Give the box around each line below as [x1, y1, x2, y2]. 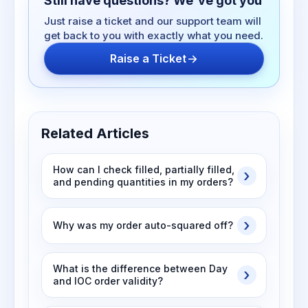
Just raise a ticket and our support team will [44, 14, 261, 27]
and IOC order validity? [53, 275, 163, 287]
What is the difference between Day [53, 263, 228, 274]
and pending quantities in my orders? [53, 176, 233, 188]
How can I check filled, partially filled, [53, 164, 234, 175]
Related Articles [41, 125, 149, 142]
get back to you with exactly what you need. [44, 29, 263, 42]
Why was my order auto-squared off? [53, 219, 233, 231]
